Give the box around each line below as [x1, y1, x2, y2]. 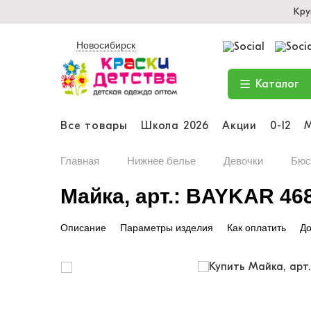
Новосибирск [76, 40, 135, 51]
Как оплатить [227, 222, 286, 233]
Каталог [255, 78, 299, 90]
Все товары [60, 119, 128, 132]
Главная [60, 155, 99, 167]
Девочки [224, 155, 263, 167]
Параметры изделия [120, 222, 213, 233]
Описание [60, 222, 106, 233]
